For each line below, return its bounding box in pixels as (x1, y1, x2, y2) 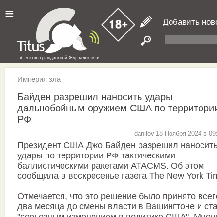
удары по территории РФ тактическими (17, 151, 175, 161)
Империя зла (17, 75, 61, 83)
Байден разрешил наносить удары (17, 91, 172, 102)
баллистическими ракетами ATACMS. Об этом (17, 161, 204, 171)
